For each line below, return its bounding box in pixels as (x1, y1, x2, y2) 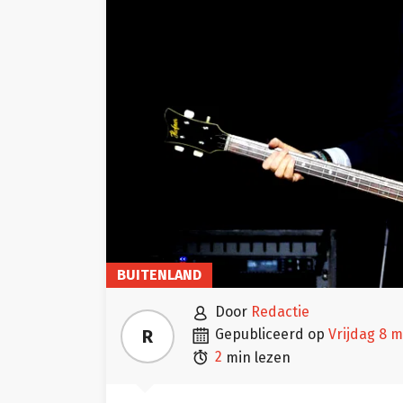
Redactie (251, 303, 309, 321)
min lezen (222, 348, 291, 366)
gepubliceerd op (224, 326, 325, 344)
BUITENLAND (117, 266, 201, 284)
